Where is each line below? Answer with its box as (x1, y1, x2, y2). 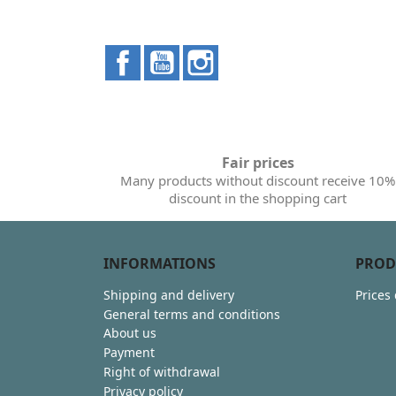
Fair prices (221, 152, 294, 172)
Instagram (218, 43, 288, 64)
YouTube (179, 43, 237, 64)
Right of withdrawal (103, 362, 220, 380)
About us (103, 324, 156, 342)
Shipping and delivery (103, 286, 234, 303)
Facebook (141, 43, 205, 64)
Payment (103, 344, 155, 362)
